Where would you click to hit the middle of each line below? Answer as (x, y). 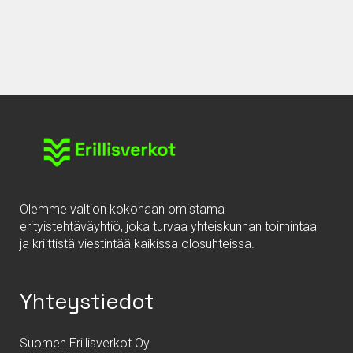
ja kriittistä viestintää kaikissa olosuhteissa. (137, 243)
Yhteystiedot (87, 301)
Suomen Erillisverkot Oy (85, 343)
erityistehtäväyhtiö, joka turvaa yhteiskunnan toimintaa (168, 226)
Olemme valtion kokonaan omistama (122, 209)
